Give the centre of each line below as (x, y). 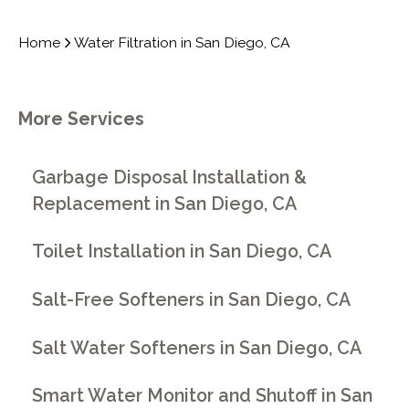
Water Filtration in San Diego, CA (183, 43)
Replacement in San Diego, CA (165, 204)
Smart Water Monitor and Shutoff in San (203, 396)
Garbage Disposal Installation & (170, 177)
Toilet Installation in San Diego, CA (182, 252)
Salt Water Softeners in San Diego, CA (197, 348)
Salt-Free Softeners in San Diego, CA (192, 299)
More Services (81, 120)
